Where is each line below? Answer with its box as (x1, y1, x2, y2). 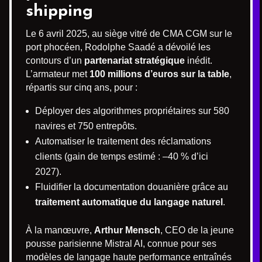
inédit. (185, 56, 212, 65)
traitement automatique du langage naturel (35, 197, 223, 207)
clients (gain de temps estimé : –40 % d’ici (35, 151, 208, 161)
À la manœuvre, (26, 225, 94, 235)
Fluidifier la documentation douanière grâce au (35, 182, 228, 192)
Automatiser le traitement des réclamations (35, 136, 211, 146)
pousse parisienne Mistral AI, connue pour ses (26, 239, 216, 249)
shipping (26, 4, 93, 20)
